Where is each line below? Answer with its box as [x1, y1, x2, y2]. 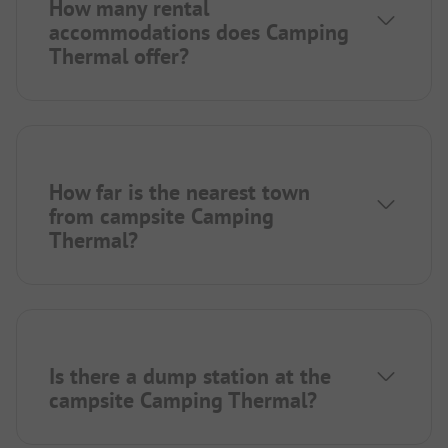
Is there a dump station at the [49, 362, 331, 391]
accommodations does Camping [49, 18, 349, 47]
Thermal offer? [49, 42, 189, 71]
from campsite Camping [49, 202, 274, 231]
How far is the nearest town [49, 178, 310, 207]
